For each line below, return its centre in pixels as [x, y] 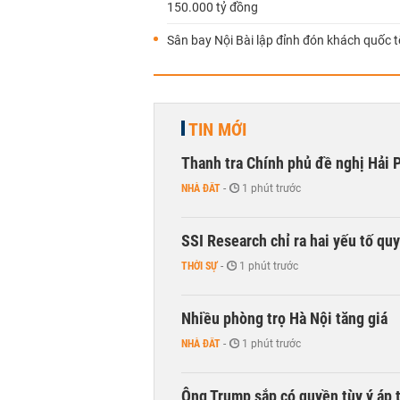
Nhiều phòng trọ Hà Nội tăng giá [284, 318]
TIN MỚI [217, 129]
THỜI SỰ [200, 266]
